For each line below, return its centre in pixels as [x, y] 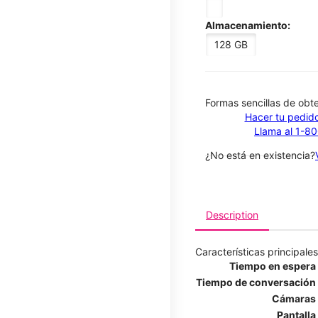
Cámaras [294, 298]
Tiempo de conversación [256, 282]
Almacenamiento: [248, 25]
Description [232, 214]
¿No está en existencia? [260, 155]
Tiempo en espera [273, 265]
